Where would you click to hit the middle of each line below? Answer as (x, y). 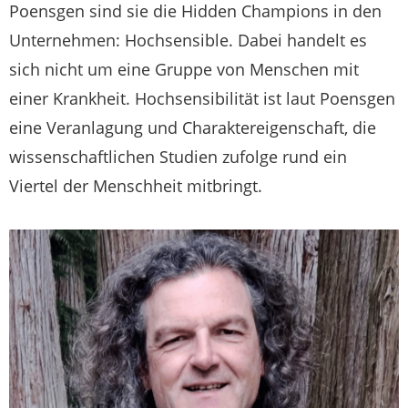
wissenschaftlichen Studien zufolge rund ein (178, 156)
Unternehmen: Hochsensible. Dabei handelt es (188, 40)
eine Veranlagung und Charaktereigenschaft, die (193, 127)
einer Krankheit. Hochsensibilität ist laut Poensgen (202, 98)
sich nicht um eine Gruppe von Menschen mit (184, 69)
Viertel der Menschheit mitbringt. (136, 185)
